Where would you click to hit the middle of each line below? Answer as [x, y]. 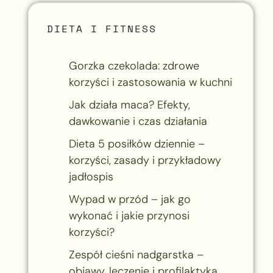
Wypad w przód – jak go [129, 199]
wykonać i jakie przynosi [129, 215]
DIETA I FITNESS [101, 28]
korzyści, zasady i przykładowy [145, 160]
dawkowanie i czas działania [138, 121]
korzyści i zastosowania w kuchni [150, 82]
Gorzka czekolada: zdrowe [134, 66]
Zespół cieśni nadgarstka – [136, 254]
